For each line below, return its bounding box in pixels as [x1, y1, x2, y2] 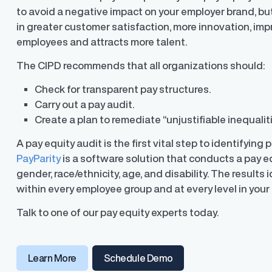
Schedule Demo [103, 253, 173, 263]
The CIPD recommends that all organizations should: [16, 60, 265, 71]
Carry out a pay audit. [35, 99, 137, 110]
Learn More [27, 253, 76, 263]
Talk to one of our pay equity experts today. [16, 207, 221, 218]
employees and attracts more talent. [16, 36, 189, 47]
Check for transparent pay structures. [35, 84, 213, 95]
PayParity [16, 153, 61, 164]
